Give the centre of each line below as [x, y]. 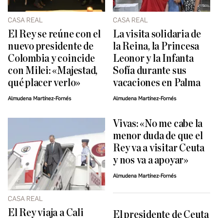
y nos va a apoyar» [151, 160]
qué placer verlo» [44, 83]
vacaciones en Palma [157, 83]
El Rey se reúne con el [54, 34]
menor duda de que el [158, 136]
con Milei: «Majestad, [53, 71]
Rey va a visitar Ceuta [159, 148]
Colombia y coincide [51, 58]
